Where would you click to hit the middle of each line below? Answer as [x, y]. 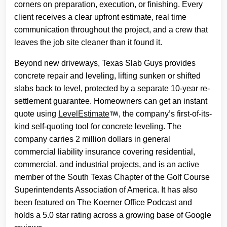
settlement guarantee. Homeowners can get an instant [111, 101]
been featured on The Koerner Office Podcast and [103, 202]
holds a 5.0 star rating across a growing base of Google [113, 215]
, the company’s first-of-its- [165, 114]
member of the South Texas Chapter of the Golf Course [112, 177]
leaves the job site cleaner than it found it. [88, 42]
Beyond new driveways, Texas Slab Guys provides [105, 63]
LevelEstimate [84, 114]
